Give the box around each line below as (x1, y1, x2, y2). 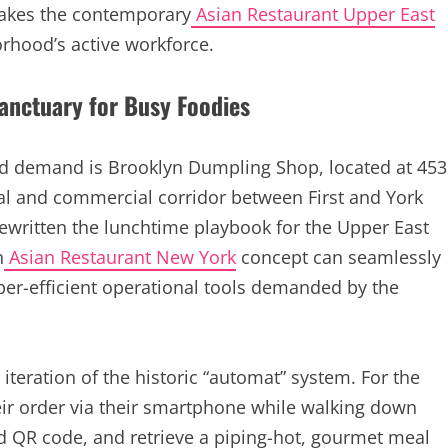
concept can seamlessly (236, 245, 441, 269)
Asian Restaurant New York (4, 245, 236, 269)
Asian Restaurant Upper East (191, 2, 435, 26)
